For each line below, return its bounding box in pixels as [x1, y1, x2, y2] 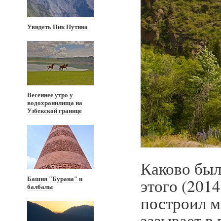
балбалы [27, 183, 53, 190]
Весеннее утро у [27, 91, 73, 99]
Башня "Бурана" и [27, 175, 82, 183]
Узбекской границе [27, 107, 82, 114]
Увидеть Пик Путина [27, 23, 88, 31]
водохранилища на [27, 99, 82, 107]
